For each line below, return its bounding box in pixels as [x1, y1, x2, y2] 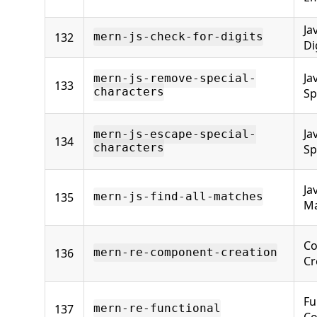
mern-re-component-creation [93, 246, 277, 260]
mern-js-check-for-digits [93, 30, 263, 44]
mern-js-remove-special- [93, 71, 256, 86]
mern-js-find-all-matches [93, 190, 263, 204]
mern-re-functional [93, 301, 221, 316]
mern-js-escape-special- [93, 127, 256, 142]
